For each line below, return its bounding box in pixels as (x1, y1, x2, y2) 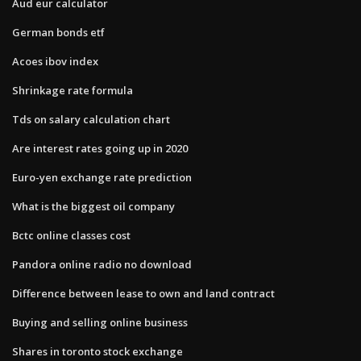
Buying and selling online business (12, 314, 188, 330)
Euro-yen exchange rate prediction (12, 169, 192, 185)
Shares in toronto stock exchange (12, 343, 183, 359)
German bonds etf (12, 24, 105, 39)
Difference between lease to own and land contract (12, 285, 275, 301)
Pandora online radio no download (12, 256, 192, 272)
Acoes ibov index (12, 53, 98, 68)
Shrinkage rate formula (12, 82, 133, 98)
